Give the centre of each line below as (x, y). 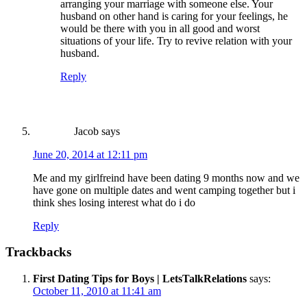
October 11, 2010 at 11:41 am (97, 291)
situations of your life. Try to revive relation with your (176, 40)
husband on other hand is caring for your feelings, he (174, 16)
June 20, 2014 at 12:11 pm (90, 154)
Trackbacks (38, 252)
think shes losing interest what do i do (114, 202)
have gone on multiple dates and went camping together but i (164, 190)
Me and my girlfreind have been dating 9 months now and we (166, 177)
